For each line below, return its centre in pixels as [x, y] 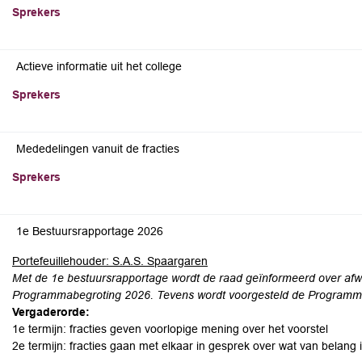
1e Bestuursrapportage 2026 [90, 231]
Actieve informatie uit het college [99, 66]
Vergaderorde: [51, 312]
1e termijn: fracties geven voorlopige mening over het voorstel [170, 329]
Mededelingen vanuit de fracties [98, 149]
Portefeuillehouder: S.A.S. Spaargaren [110, 261]
